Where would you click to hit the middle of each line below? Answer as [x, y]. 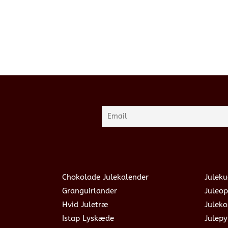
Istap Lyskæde [88, 218]
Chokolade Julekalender [105, 177]
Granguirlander [90, 191]
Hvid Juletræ [85, 204]
